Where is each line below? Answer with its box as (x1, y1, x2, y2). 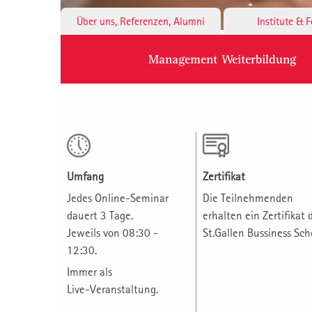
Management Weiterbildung (148, 52, 296, 67)
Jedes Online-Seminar (67, 191, 169, 205)
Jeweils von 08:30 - (67, 226, 158, 240)
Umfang (67, 169, 104, 184)
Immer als (67, 265, 112, 279)
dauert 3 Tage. (67, 208, 133, 223)
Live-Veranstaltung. (67, 282, 158, 297)
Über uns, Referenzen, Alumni (77, 15, 205, 28)
